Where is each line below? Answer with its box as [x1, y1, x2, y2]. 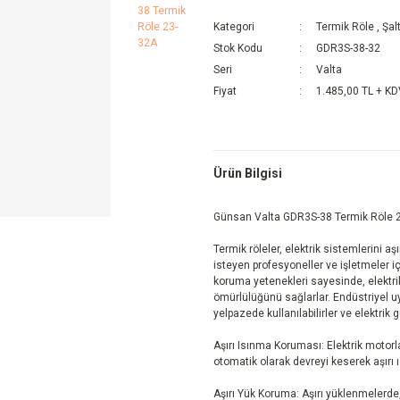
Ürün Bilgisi [213, 165, 282, 180]
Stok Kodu [213, 42, 262, 54]
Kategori [213, 21, 254, 33]
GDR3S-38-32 [316, 42, 380, 54]
